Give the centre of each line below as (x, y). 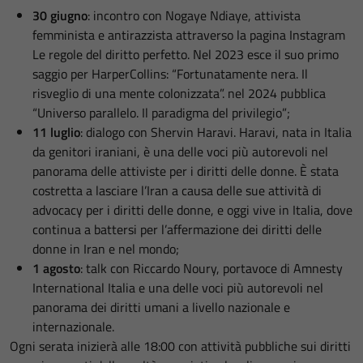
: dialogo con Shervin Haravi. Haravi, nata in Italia (216, 132)
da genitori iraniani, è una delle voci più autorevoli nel (180, 152)
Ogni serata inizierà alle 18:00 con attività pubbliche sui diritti (180, 346)
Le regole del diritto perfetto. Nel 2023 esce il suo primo (186, 55)
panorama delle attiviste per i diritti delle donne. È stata (186, 171)
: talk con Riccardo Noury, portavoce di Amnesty (211, 269)
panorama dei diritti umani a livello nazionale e (161, 307)
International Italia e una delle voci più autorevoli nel (178, 288)
